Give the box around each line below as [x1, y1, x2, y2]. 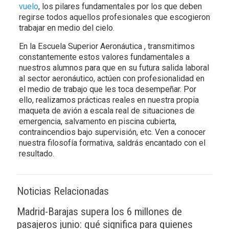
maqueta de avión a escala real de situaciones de [18, 105, 195, 116]
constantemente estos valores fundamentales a [18, 52, 190, 62]
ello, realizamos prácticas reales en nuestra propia [18, 95, 199, 105]
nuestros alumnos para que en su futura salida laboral [18, 62, 209, 73]
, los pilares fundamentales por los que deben [38, 1, 202, 11]
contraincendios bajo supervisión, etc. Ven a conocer [18, 127, 205, 137]
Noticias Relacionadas [17, 185, 109, 197]
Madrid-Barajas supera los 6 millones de [17, 205, 182, 218]
